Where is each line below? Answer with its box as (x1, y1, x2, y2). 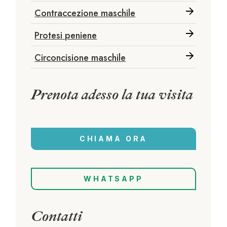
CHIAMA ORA (79, 134, 148, 143)
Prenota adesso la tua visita (31, 85, 194, 103)
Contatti (31, 207, 83, 225)
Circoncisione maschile (34, 51, 126, 64)
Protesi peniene (34, 28, 97, 42)
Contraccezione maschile (34, 6, 136, 20)
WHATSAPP (84, 174, 143, 183)
